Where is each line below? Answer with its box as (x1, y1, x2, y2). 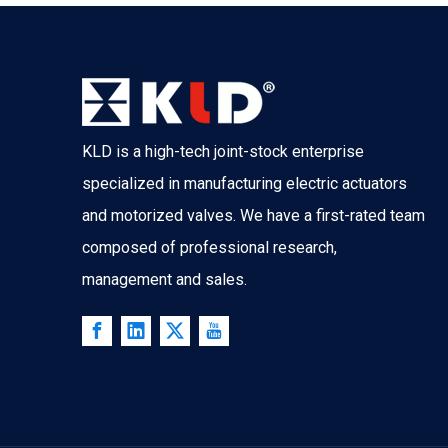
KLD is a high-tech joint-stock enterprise (82, 142, 364, 161)
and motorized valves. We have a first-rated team (82, 206, 425, 225)
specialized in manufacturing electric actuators (82, 174, 407, 193)
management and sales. (82, 270, 247, 289)
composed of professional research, (82, 238, 337, 257)
